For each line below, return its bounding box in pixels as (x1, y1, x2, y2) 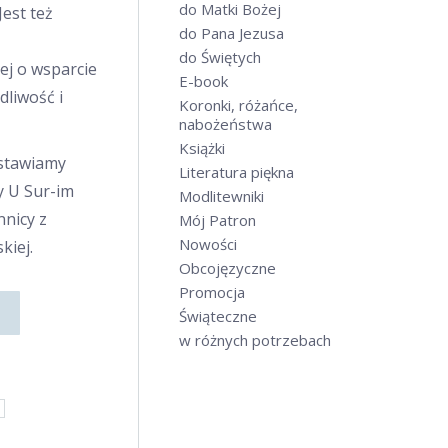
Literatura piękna (179, 162, 294, 182)
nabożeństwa (179, 114, 272, 134)
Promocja (179, 282, 245, 302)
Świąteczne (179, 306, 257, 326)
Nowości (179, 234, 237, 254)
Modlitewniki (179, 186, 264, 206)
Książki (179, 138, 225, 158)
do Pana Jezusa (179, 23, 284, 43)
